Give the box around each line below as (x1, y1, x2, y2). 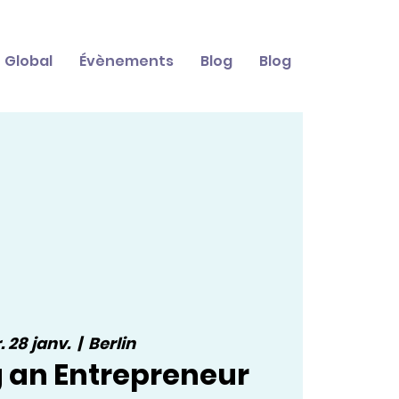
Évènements (79, 51, 174, 71)
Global (4, 51, 53, 71)
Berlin (88, 332, 136, 355)
